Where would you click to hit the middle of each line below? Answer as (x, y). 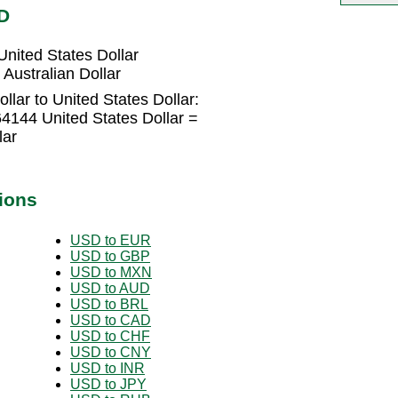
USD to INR (107, 368)
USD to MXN (111, 272)
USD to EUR (111, 240)
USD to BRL (109, 304)
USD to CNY (111, 352)
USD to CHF (110, 336)
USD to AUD (110, 288)
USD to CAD (111, 320)
